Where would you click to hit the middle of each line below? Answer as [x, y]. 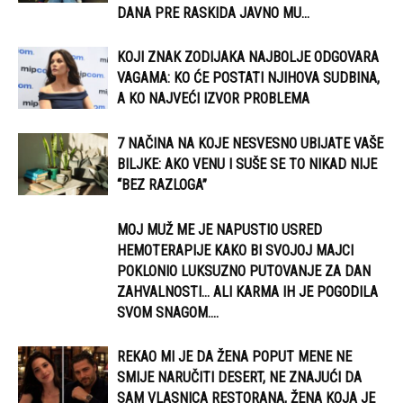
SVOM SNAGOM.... [168, 313]
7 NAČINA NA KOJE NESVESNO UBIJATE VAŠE [250, 143]
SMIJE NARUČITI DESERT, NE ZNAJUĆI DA [239, 377]
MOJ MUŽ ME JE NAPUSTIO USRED [219, 230]
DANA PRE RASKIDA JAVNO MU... [213, 13]
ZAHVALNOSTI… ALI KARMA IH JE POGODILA [247, 292]
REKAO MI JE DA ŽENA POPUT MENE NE [234, 357]
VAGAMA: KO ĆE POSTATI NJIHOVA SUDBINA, [248, 78]
